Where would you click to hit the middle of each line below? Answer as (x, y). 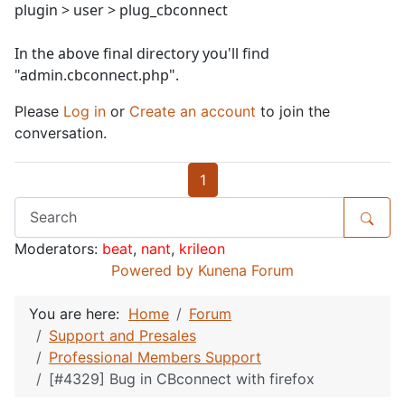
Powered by (152, 270)
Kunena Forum (246, 270)
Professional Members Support (155, 357)
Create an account (193, 111)
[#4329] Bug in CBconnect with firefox (182, 378)
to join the (293, 111)
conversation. (61, 132)
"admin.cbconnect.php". (97, 75)
